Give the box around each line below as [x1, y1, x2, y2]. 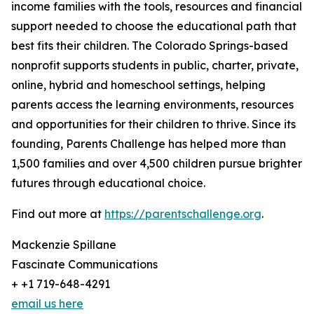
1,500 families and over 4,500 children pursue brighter [11, 156, 302, 171]
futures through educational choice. [11, 176, 205, 191]
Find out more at [11, 207, 104, 221]
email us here [11, 296, 83, 311]
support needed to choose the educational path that [11, 19, 296, 34]
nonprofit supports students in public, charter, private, [11, 58, 299, 73]
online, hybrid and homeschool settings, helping [11, 78, 266, 93]
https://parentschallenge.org [104, 207, 261, 221]
